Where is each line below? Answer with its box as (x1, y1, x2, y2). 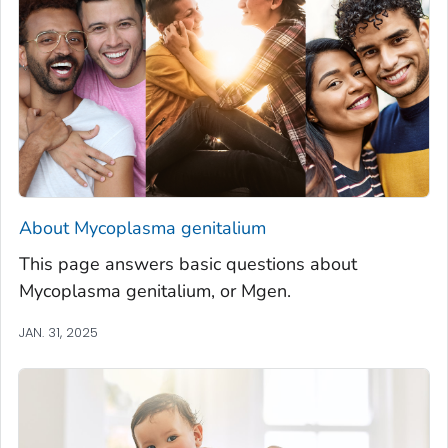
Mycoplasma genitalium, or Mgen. (19, 278, 291, 303)
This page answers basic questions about (19, 251, 357, 276)
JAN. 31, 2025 (19, 322, 98, 342)
